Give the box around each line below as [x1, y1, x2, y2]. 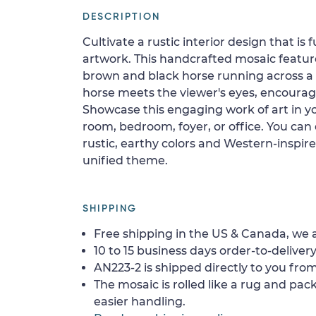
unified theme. [83, 154, 168, 167]
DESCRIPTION [83, 12, 160, 22]
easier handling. [94, 295, 186, 308]
